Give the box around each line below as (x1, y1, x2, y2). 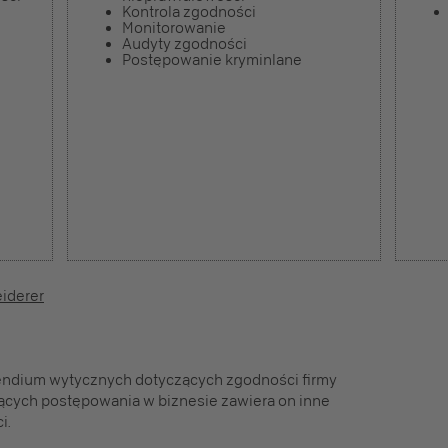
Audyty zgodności (122, 35, 247, 53)
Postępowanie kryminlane (122, 51, 302, 69)
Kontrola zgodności (122, 3, 256, 21)
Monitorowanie (122, 19, 226, 37)
